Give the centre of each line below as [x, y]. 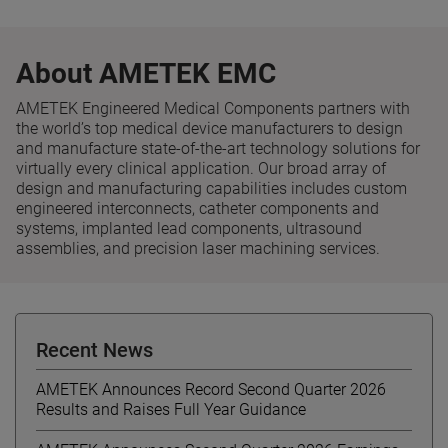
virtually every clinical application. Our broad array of [201, 168]
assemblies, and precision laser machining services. [198, 248]
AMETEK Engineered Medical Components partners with [213, 108]
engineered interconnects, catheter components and [197, 208]
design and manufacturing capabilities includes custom [211, 188]
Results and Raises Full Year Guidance [171, 409]
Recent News [94, 349]
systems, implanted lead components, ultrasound [189, 228]
